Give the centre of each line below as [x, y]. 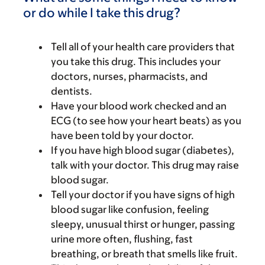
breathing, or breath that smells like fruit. [144, 254]
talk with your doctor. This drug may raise [145, 165]
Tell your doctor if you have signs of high [143, 195]
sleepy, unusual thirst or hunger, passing [143, 224]
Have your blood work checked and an [139, 106]
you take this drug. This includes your [136, 62]
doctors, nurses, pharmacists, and [129, 76]
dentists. [72, 91]
